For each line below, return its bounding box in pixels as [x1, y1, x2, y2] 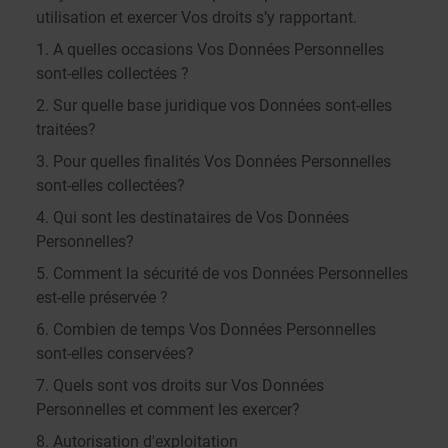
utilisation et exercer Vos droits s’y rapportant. [36, 8, 357, 27]
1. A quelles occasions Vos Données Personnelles [36, 40, 384, 59]
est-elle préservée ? [36, 288, 168, 307]
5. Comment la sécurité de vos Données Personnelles [36, 264, 408, 283]
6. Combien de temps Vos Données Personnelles [36, 320, 376, 339]
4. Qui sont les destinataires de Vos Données [36, 208, 349, 227]
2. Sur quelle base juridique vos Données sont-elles [36, 96, 392, 115]
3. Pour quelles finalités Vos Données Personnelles [36, 152, 391, 171]
